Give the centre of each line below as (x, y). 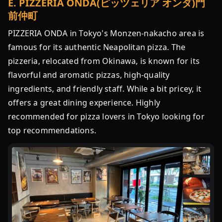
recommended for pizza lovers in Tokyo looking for (106, 116)
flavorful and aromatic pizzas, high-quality (89, 75)
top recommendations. (52, 130)
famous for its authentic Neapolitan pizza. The (97, 47)
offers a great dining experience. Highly (84, 103)
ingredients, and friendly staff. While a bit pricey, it (105, 89)
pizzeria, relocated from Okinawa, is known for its (104, 61)
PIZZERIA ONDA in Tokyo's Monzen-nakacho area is (106, 33)
